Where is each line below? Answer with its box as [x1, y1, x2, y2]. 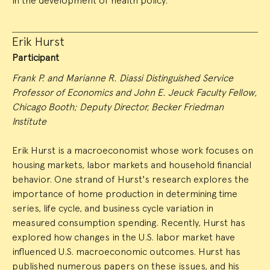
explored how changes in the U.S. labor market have [12, 231, 235, 243]
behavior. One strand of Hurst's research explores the [12, 173, 249, 185]
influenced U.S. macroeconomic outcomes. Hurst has [12, 245, 240, 257]
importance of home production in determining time [12, 187, 237, 199]
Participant [12, 51, 59, 63]
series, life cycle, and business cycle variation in [12, 202, 213, 214]
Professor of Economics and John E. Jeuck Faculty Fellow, [12, 86, 257, 98]
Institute [12, 115, 46, 127]
